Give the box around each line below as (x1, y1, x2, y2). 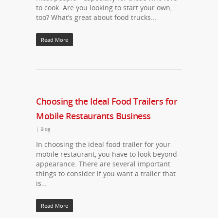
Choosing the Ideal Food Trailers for (36, 95, 177, 107)
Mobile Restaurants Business (36, 110, 151, 122)
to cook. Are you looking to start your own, (36, 3, 172, 12)
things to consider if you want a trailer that (36, 169, 176, 178)
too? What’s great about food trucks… (36, 13, 156, 22)
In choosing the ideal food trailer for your (36, 140, 170, 149)
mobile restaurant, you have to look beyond (36, 149, 177, 159)
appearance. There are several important (36, 159, 170, 168)
